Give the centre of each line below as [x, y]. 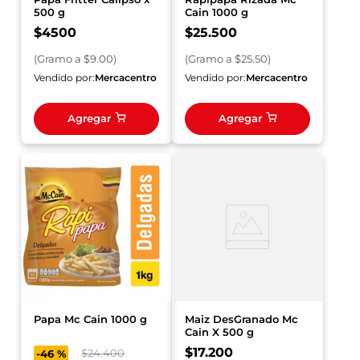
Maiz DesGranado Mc [241, 319]
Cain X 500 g [219, 332]
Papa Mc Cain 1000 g [91, 319]
